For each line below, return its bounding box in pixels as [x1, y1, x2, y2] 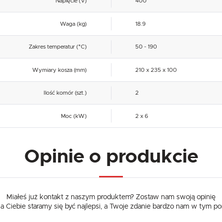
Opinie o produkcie [24, 147, 198, 167]
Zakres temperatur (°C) [29, 44, 87, 50]
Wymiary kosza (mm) [32, 67, 87, 73]
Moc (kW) [61, 113, 87, 119]
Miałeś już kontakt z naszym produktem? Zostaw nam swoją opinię [6, 194, 216, 201]
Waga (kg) [60, 21, 87, 27]
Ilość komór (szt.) [44, 90, 87, 96]
